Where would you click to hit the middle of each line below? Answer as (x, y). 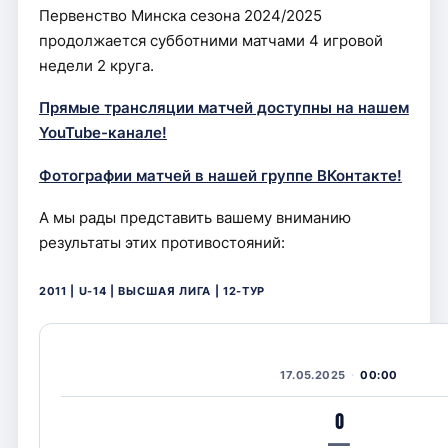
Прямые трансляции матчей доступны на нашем (223, 108)
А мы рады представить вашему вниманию (194, 218)
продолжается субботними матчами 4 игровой (210, 40)
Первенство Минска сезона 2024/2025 (180, 15)
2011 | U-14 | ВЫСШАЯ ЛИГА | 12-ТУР (152, 291)
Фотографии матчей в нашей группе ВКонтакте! (220, 175)
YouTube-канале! (102, 133)
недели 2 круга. (96, 65)
